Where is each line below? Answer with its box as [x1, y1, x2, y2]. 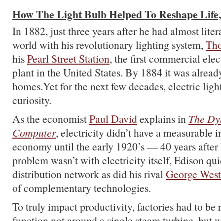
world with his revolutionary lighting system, [12, 37, 206, 52]
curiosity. [12, 93, 51, 107]
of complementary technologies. [12, 181, 151, 195]
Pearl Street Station [27, 51, 110, 66]
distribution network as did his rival [12, 167, 166, 181]
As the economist [12, 111, 89, 126]
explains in [137, 111, 188, 126]
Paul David [89, 111, 137, 126]
